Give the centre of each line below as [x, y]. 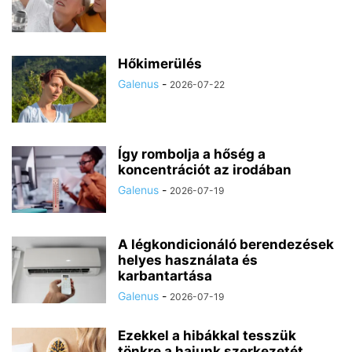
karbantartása [165, 276]
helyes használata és [188, 260]
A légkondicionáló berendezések [226, 244]
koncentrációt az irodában [205, 170]
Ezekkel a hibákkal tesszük [207, 335]
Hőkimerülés [160, 64]
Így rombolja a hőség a [192, 154]
